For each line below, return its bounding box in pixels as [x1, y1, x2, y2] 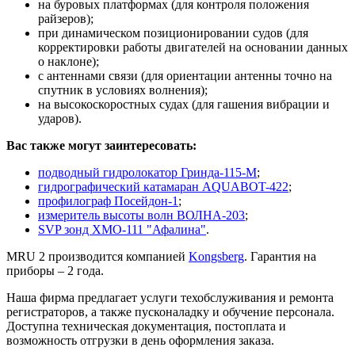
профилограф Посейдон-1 [38, 193, 178, 208]
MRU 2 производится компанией [6, 249, 189, 263]
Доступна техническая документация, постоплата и [6, 319, 286, 333]
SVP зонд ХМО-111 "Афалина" [38, 222, 206, 236]
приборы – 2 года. [6, 263, 104, 277]
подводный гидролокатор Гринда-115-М [38, 165, 257, 179]
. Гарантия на [244, 249, 316, 263]
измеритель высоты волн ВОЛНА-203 [38, 208, 245, 222]
